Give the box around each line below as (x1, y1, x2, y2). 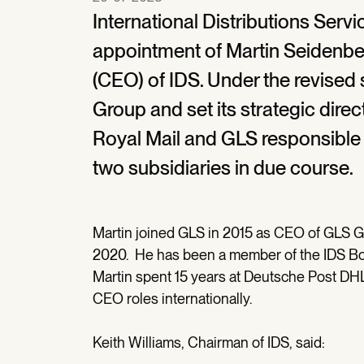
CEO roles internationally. (93, 290, 252, 307)
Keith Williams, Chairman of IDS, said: (93, 334, 325, 351)
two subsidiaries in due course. (93, 156, 353, 180)
